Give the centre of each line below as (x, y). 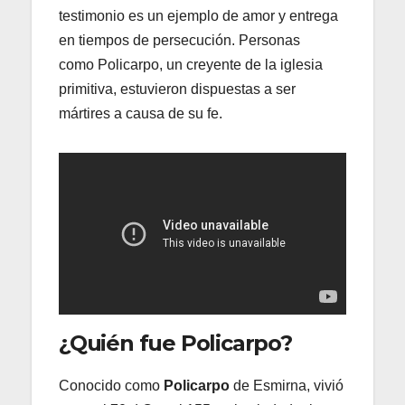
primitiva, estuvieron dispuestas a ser (177, 89)
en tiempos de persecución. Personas (179, 40)
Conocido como (111, 385)
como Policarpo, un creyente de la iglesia (191, 64)
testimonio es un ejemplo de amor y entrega (198, 15)
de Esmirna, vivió (288, 385)
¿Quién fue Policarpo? (175, 343)
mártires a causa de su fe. (141, 113)
